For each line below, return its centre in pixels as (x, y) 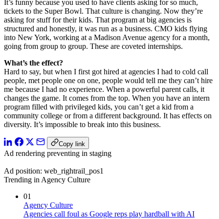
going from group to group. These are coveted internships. (93, 46)
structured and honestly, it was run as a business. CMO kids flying (106, 29)
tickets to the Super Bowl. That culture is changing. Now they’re (103, 11)
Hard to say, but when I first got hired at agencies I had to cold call (106, 72)
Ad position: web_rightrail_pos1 (54, 171)
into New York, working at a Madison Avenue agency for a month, (107, 38)
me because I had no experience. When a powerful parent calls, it (104, 89)
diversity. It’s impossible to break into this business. (82, 125)
